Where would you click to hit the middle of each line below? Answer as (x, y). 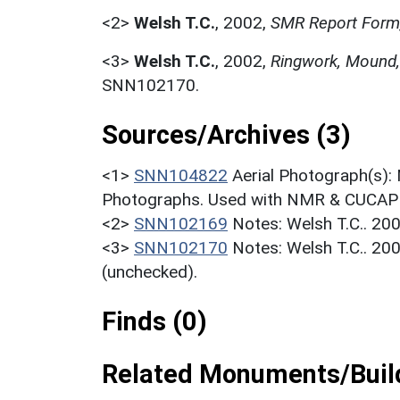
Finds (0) (154, 321)
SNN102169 (181, 223)
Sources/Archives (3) (226, 134)
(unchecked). (150, 271)
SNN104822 (181, 175)
